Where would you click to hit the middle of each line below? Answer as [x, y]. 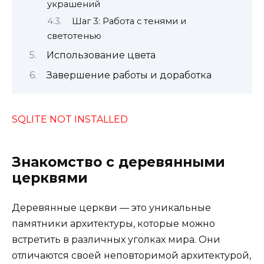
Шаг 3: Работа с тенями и [129, 21]
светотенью [74, 36]
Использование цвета [101, 55]
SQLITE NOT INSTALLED [70, 119]
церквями [50, 178]
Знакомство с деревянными [118, 162]
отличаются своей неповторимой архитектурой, [131, 255]
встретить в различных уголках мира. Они [116, 239]
